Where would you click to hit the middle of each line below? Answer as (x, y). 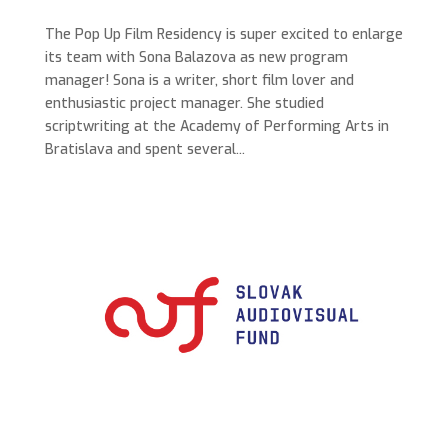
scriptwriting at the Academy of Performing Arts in (216, 127)
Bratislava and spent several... (144, 150)
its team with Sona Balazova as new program (196, 58)
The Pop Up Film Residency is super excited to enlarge (223, 35)
